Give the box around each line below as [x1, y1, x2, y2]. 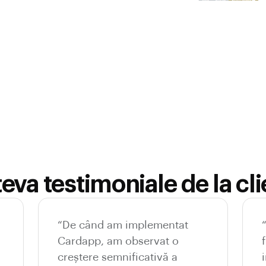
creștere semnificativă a [58, 251, 178, 262]
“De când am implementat [58, 219, 188, 230]
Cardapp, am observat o [58, 235, 179, 246]
